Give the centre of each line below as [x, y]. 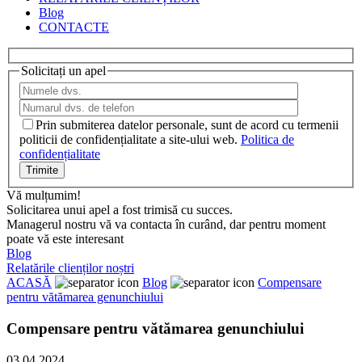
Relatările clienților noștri [70, 268]
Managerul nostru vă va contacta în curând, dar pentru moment [166, 225]
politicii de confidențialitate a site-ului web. [128, 140]
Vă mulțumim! [44, 196]
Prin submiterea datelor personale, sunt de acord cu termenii [187, 125]
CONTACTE [74, 27]
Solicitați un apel [63, 70]
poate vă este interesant [65, 239]
